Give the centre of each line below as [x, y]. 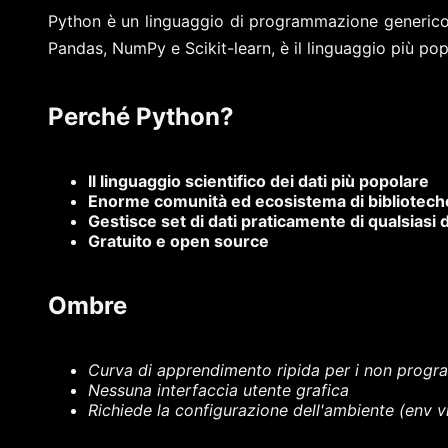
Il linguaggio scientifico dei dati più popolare [258, 180]
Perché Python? [141, 116]
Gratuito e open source [178, 240]
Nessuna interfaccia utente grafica [218, 389]
